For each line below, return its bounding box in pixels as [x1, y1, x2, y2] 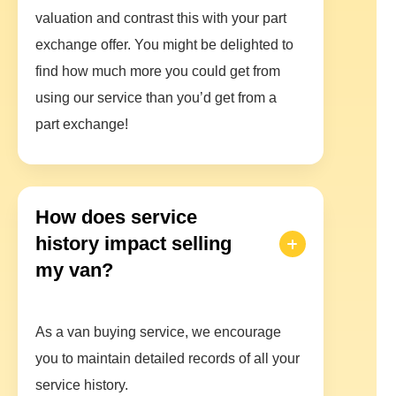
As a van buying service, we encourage [35, 324, 281, 340]
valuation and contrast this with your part [35, 11, 286, 27]
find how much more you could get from [35, 64, 280, 80]
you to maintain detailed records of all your [35, 351, 300, 367]
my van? [35, 259, 113, 282]
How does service [35, 206, 197, 229]
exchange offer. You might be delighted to [35, 37, 293, 53]
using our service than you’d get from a [35, 90, 277, 106]
